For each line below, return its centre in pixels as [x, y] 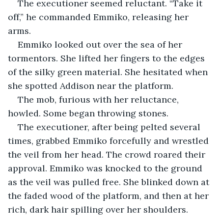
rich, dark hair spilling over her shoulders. [99, 209]
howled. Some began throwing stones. [88, 113]
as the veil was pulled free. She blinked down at [110, 182]
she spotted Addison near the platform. [91, 85]
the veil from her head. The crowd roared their [108, 154]
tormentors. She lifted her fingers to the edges [108, 58]
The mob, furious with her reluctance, [99, 99]
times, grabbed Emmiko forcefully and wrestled [110, 140]
